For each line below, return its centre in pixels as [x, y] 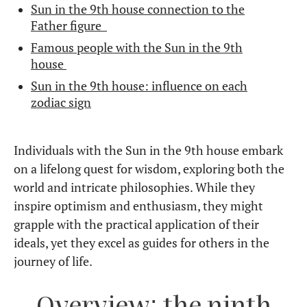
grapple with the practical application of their [136, 224]
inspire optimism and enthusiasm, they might [138, 205]
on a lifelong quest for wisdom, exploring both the [149, 168]
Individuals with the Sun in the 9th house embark [148, 150]
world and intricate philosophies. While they [134, 187]
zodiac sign [61, 102]
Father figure [69, 25]
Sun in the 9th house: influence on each [139, 85]
